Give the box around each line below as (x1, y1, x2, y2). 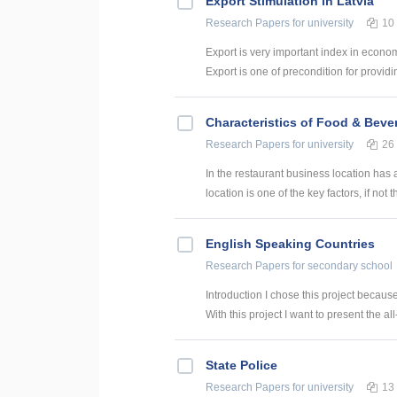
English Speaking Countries (206, 237, 375, 252)
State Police (206, 358, 277, 373)
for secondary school (290, 260, 393, 273)
